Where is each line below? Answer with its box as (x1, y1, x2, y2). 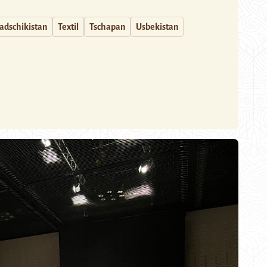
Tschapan (89, 22, 125, 32)
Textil (58, 22, 79, 32)
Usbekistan (136, 22, 178, 32)
